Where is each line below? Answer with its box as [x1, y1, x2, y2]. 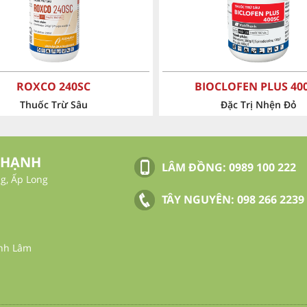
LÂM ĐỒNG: [162, 160, 229, 175]
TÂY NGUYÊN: [162, 192, 237, 208]
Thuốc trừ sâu [225, 98, 291, 112]
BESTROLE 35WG [214, 79, 303, 95]
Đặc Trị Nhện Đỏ [15, 98, 92, 112]
